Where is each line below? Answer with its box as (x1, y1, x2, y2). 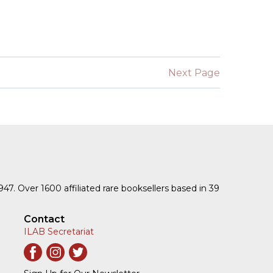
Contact (24, 213, 65, 225)
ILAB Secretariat (24, 226, 94, 238)
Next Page (168, 66, 220, 79)
